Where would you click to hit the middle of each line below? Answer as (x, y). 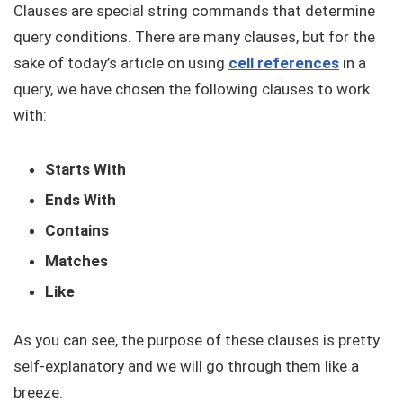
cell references (284, 63)
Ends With (81, 200)
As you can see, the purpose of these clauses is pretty (197, 340)
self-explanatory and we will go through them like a (186, 367)
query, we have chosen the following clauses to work (192, 90)
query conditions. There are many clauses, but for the (194, 37)
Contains (77, 231)
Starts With (85, 170)
